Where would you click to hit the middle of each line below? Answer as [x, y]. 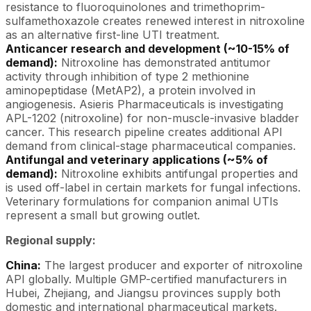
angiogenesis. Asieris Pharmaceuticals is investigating [144, 104]
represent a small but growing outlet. [103, 215]
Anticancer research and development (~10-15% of [148, 48]
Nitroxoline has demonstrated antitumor [164, 62]
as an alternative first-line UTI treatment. [112, 34]
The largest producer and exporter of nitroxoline [172, 265]
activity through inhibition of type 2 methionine [127, 76]
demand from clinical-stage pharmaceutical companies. [151, 145]
